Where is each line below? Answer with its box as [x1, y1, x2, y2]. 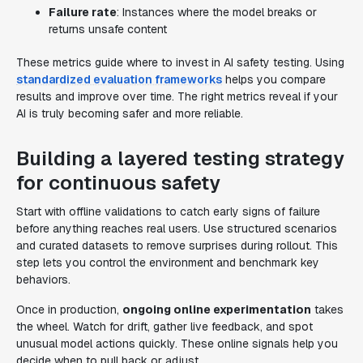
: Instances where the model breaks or [117, 5, 317, 19]
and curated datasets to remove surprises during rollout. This [16, 238, 338, 253]
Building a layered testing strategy [16, 146, 344, 171]
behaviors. [16, 272, 70, 287]
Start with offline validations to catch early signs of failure [16, 204, 320, 219]
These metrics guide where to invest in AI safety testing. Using [16, 55, 344, 70]
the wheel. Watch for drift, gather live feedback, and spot [16, 319, 313, 334]
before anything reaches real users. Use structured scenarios [16, 221, 337, 236]
